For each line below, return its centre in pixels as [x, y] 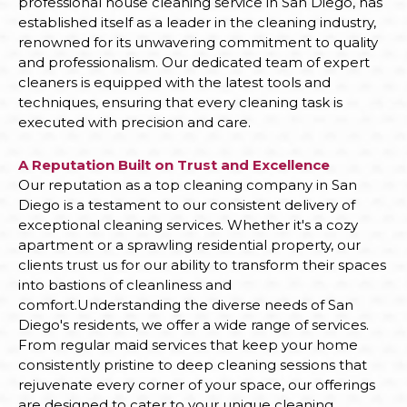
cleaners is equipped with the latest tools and [174, 82]
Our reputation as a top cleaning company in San [188, 184]
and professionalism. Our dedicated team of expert [194, 62]
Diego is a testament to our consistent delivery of [187, 204]
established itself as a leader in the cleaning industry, [197, 22]
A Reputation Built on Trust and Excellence [174, 164]
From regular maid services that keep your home [188, 344]
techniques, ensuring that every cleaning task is [180, 102]
